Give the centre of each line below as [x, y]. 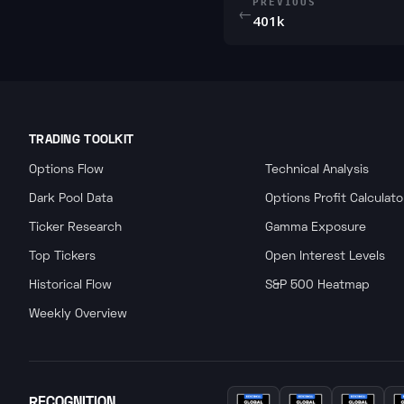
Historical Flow [70, 285]
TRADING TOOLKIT [82, 138]
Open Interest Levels [325, 257]
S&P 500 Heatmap [317, 285]
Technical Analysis [317, 170]
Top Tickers [62, 257]
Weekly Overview [78, 314]
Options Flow [66, 170]
